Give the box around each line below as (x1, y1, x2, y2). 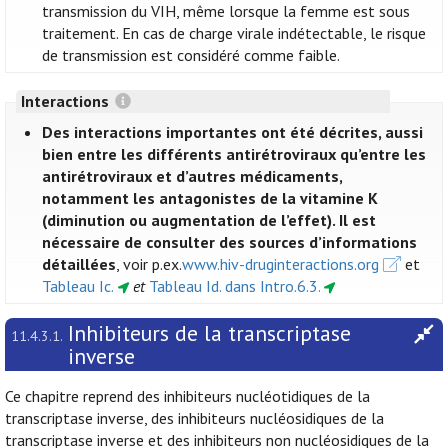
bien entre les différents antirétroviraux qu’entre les (42, 144, 427, 165)
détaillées (42, 254, 117, 275)
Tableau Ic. (42, 276, 115, 297)
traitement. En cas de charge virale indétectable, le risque (42, 23, 427, 44)
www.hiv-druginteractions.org (182, 254, 380, 275)
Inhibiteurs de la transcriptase (68, 319, 351, 348)
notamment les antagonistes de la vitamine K (42, 188, 379, 209)
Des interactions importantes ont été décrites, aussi (42, 122, 424, 143)
